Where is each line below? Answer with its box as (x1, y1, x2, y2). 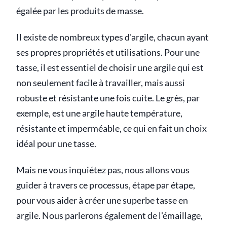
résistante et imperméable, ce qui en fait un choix (16, 123, 207, 134)
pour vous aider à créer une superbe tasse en (16, 195, 188, 206)
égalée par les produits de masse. (16, 6, 144, 16)
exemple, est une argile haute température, (16, 108, 182, 119)
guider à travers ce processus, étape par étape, (16, 180, 195, 191)
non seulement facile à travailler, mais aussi (16, 78, 185, 88)
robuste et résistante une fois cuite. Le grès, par (16, 93, 200, 103)
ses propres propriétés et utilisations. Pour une (16, 47, 200, 58)
